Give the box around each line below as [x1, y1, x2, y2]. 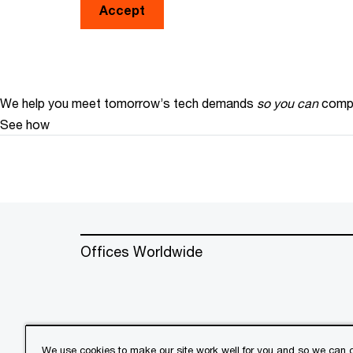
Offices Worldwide [80, 243, 203, 261]
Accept [99, 2, 145, 18]
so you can [257, 95, 318, 111]
